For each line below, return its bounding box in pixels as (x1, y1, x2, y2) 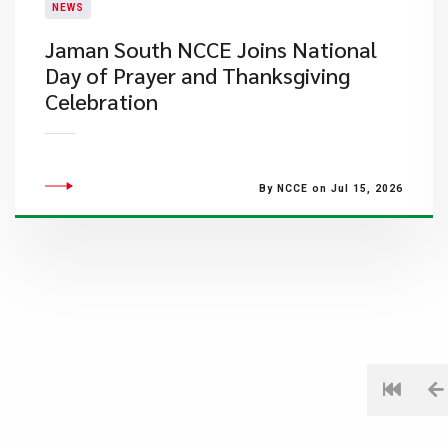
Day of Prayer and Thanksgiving (45, 61, 350, 89)
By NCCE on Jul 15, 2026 (258, 183, 403, 194)
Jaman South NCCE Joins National (45, 35, 377, 63)
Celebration (45, 87, 158, 115)
